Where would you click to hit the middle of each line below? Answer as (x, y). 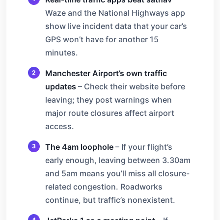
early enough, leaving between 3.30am (118, 160)
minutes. (62, 52)
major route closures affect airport (110, 113)
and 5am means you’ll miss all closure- (117, 173)
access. (60, 126)
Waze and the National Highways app (115, 13)
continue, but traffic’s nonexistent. (110, 200)
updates (61, 86)
